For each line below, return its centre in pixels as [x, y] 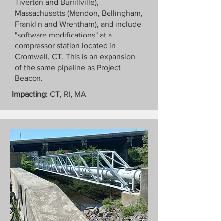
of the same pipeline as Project [68, 67]
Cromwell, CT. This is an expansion [75, 56]
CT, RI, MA [67, 94]
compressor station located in [65, 46]
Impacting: [30, 94]
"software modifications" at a [63, 35]
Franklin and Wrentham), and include [78, 24]
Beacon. [29, 78]
